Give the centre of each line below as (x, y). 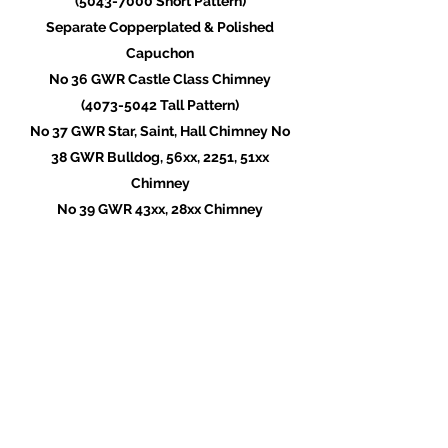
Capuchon (160, 53)
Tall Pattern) (198, 105)
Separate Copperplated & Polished (160, 27)
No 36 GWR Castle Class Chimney (160, 79)
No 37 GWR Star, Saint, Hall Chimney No (160, 131)
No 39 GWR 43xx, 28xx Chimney (160, 209)
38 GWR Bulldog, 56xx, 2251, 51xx (160, 157)
